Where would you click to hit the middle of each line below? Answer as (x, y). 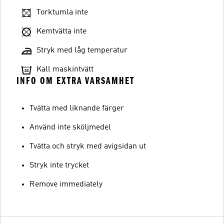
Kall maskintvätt (65, 69)
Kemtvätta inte (61, 31)
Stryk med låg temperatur (82, 50)
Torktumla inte (62, 12)
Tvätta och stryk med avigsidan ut (88, 146)
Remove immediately (66, 184)
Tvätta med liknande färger (77, 108)
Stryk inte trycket (59, 165)
